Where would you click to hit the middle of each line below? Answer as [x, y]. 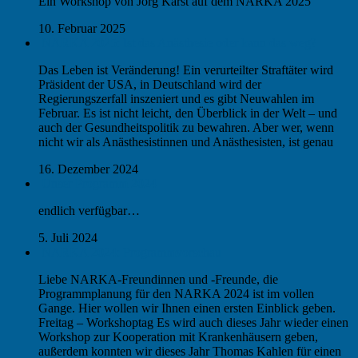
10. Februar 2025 [82, 29]
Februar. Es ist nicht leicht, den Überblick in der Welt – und [188, 113]
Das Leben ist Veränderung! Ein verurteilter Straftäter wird [186, 70]
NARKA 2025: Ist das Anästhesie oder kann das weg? [179, 43]
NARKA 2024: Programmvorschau [131, 253]
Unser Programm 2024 [99, 184]
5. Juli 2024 [68, 238]
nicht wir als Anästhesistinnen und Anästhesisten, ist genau [186, 142]
